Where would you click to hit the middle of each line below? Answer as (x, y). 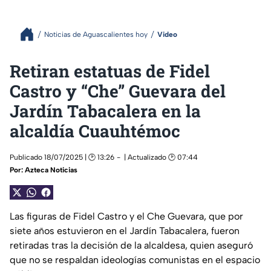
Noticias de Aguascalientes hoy (96, 34)
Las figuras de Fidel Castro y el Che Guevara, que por (126, 216)
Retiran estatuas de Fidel (110, 71)
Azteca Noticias (51, 170)
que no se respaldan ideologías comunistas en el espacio (135, 260)
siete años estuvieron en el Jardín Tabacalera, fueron (125, 231)
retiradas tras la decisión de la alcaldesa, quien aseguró (131, 245)
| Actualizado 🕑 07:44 (161, 157)
